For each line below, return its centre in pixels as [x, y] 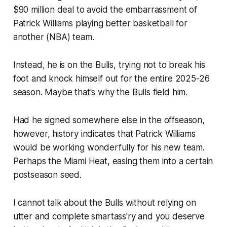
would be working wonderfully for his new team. [109, 148]
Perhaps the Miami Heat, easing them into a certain [113, 161]
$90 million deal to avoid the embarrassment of [105, 10]
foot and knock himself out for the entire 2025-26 [111, 79]
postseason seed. [47, 175]
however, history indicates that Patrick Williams [104, 134]
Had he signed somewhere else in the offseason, [109, 120]
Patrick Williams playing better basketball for [100, 24]
